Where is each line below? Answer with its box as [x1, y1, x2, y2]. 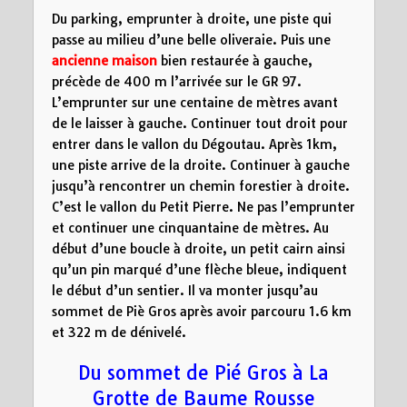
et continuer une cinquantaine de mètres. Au [51, 219, 329, 236]
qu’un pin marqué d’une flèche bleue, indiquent [51, 261, 347, 278]
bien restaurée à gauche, [156, 52, 313, 69]
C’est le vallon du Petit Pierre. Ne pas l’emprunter [51, 198, 355, 215]
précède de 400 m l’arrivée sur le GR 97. [51, 73, 302, 90]
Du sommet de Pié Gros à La [78, 360, 329, 384]
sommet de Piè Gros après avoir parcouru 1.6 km [51, 303, 352, 320]
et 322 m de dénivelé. [51, 323, 186, 341]
